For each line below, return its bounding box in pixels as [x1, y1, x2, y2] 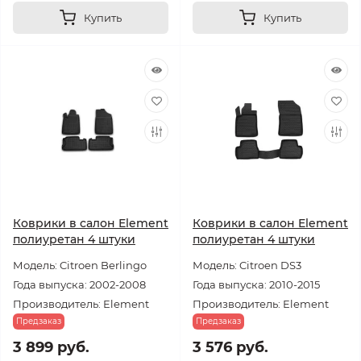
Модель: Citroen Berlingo [13, 259, 147, 272]
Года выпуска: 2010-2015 [193, 278, 320, 291]
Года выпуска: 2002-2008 [13, 278, 146, 291]
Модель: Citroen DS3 [193, 259, 301, 272]
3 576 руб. [193, 338, 268, 356]
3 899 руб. [13, 338, 89, 356]
